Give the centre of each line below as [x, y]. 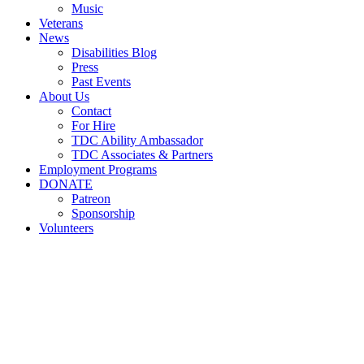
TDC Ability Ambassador [137, 140]
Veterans [61, 23]
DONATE [66, 184]
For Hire [93, 126]
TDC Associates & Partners [142, 155]
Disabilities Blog [114, 52]
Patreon [91, 199]
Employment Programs [98, 169]
